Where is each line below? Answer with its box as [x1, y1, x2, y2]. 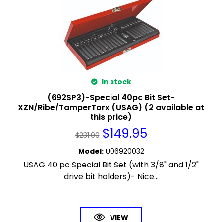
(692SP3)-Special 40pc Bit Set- [47, 92, 175, 104]
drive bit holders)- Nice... [63, 171, 159, 183]
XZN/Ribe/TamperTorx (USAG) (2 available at [18, 102, 204, 113]
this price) [90, 111, 132, 123]
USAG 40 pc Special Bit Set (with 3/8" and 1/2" [23, 159, 199, 171]
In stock [100, 77, 131, 87]
